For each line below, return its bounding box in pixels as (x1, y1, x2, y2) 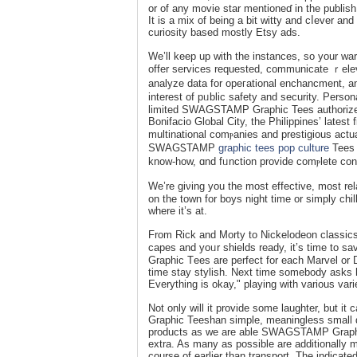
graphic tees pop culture (218, 141, 329, 154)
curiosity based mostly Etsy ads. (148, 25, 300, 38)
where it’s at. (148, 204, 207, 217)
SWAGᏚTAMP (148, 141, 218, 154)
